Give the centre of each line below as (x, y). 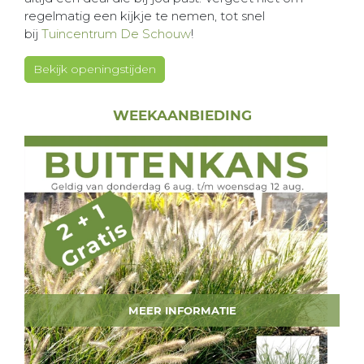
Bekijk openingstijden (95, 69)
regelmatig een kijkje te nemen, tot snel (145, 16)
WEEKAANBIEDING (182, 115)
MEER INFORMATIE (182, 310)
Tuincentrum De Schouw (116, 34)
